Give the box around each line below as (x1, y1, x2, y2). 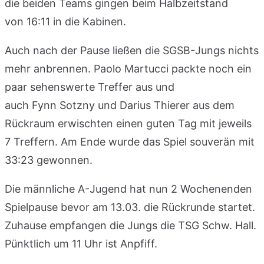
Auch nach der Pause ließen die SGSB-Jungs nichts (5, 44, 259, 57)
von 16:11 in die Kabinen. (5, 15, 126, 28)
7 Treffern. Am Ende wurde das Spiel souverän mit (5, 135, 255, 148)
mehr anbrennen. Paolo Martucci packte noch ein (5, 62, 252, 75)
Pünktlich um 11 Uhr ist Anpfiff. (5, 237, 157, 250)
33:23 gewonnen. (5, 153, 93, 166)
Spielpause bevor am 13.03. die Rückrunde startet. (5, 200, 255, 213)
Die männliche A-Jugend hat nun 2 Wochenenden (5, 182, 252, 195)
